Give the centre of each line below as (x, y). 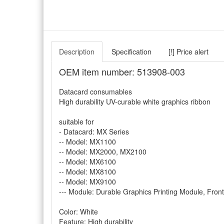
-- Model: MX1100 (87, 141)
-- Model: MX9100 (87, 181)
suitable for (76, 121)
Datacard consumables (95, 91)
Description (77, 51)
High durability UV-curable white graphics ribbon (135, 101)
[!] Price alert (188, 51)
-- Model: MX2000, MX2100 (103, 151)
